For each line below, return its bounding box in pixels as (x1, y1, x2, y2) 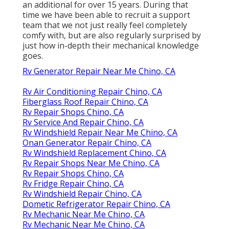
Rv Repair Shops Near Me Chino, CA (22, 157, 159, 169)
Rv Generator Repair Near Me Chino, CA (22, 65, 175, 77)
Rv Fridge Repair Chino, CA (22, 178, 124, 190)
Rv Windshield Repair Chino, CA (22, 188, 142, 200)
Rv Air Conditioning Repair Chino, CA (22, 86, 162, 98)
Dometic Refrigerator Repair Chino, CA (22, 198, 170, 210)
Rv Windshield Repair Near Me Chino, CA (22, 127, 177, 139)
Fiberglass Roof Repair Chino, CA (22, 96, 148, 108)
